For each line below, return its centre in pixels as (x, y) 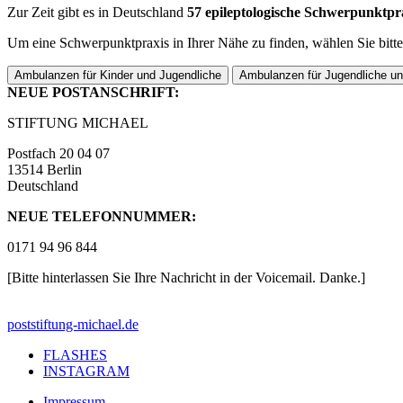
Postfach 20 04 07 (58, 153)
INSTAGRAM (86, 371)
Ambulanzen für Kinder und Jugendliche (118, 75)
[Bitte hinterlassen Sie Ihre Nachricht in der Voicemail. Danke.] (186, 277)
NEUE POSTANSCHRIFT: (93, 92)
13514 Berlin (45, 169)
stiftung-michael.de (85, 324)
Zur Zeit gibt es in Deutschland (97, 12)
